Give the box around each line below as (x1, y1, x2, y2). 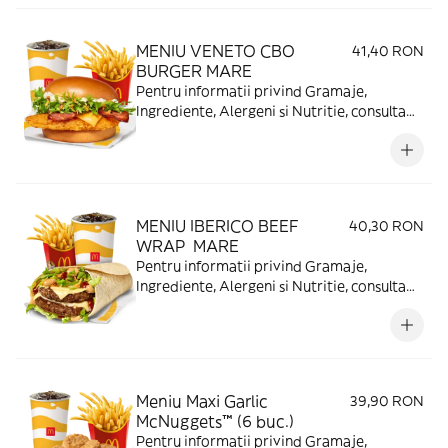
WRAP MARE (136, 236, 239, 256)
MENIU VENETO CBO (136, 41, 295, 61)
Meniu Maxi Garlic (136, 391, 268, 411)
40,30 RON (349, 217, 424, 235)
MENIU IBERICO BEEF (136, 216, 299, 236)
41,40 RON (352, 42, 424, 60)
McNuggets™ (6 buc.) (136, 411, 294, 431)
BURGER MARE (136, 61, 252, 81)
